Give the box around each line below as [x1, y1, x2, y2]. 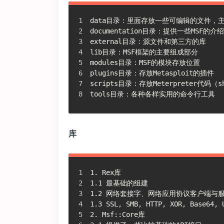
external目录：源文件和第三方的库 [90, 37, 206, 45]
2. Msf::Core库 [90, 210, 145, 218]
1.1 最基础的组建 [90, 178, 148, 187]
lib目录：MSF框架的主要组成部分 [90, 47, 198, 56]
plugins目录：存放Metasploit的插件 [90, 68, 214, 77]
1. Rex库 [90, 168, 121, 176]
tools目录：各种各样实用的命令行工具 [90, 89, 215, 98]
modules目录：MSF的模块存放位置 [90, 58, 200, 66]
